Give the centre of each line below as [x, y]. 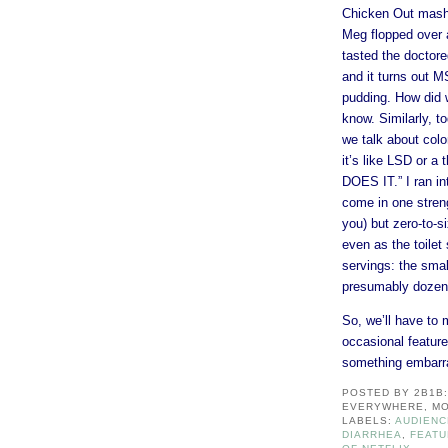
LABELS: [369, 420]
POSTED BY [378, 392]
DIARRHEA [372, 434]
